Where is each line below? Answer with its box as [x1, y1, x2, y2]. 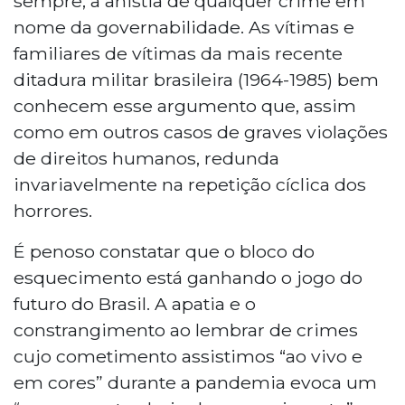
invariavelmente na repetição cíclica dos [14, 173, 366, 195]
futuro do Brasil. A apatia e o [14, 292, 256, 315]
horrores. [14, 199, 92, 221]
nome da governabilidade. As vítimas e [14, 15, 354, 38]
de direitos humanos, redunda [14, 146, 279, 169]
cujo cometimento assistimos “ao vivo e [14, 344, 363, 367]
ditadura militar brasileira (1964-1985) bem [14, 68, 379, 90]
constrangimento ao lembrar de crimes [14, 318, 358, 341]
